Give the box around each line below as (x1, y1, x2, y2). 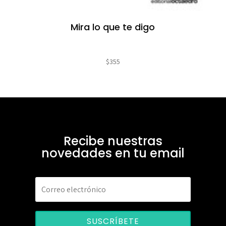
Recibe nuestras (63, 133, 162, 150)
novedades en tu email (41, 145, 185, 162)
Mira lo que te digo (71, 21, 155, 34)
